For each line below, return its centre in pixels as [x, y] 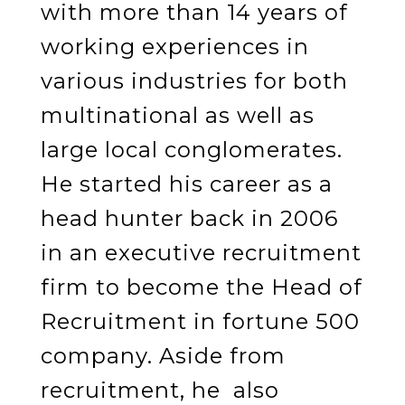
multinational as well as [177, 115]
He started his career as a [186, 184]
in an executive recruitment [201, 252]
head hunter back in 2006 [189, 218]
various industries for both [194, 80]
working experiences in [174, 46]
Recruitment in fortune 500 [200, 321]
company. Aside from [163, 355]
